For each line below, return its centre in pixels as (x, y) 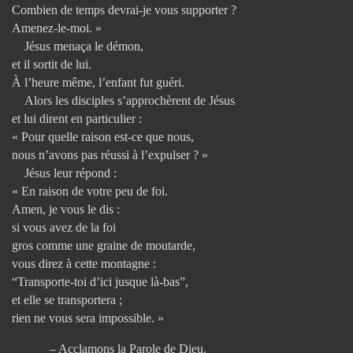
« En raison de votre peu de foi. (90, 191)
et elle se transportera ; (67, 299)
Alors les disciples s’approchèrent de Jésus (123, 100)
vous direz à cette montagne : (84, 263)
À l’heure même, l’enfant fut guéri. (98, 82)
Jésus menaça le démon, (78, 46)
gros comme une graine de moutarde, (104, 245)
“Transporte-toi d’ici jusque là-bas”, (100, 281)
